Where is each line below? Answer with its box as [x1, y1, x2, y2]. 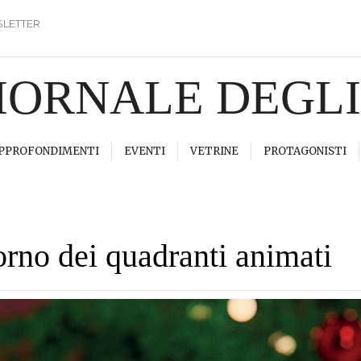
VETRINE [190, 144, 239, 158]
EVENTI [124, 144, 165, 158]
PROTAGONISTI [263, 144, 346, 158]
